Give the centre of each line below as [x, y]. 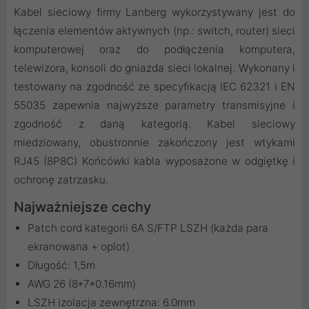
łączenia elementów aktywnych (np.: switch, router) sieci [154, 31]
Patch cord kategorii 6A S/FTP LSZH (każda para [148, 228]
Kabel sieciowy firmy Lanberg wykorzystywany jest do [154, 12]
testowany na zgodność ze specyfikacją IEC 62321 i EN [154, 87]
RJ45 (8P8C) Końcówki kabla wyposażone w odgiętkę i [154, 161]
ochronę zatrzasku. [61, 180]
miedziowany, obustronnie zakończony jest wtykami [154, 143]
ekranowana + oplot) [79, 247]
